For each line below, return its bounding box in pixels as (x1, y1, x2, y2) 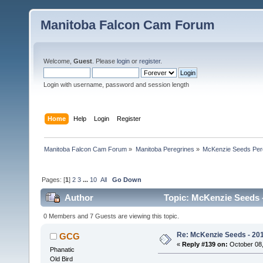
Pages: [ (42, 176, 66, 183)
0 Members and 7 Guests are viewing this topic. (43, 212, 180, 220)
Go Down (112, 176, 142, 183)
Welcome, (43, 58, 73, 65)
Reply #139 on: (181, 240, 228, 248)
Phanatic (49, 245, 75, 253)
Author (65, 193, 94, 203)
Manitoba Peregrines (135, 145, 194, 153)
